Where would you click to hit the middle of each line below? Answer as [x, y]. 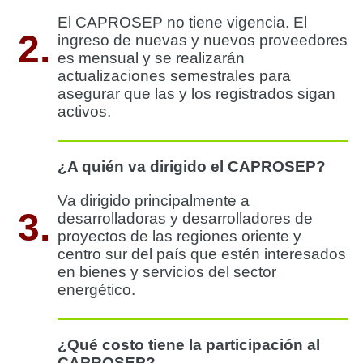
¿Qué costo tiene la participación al [189, 344]
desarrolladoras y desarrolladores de [185, 218]
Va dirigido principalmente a [154, 200]
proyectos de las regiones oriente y [179, 236]
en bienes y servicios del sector [167, 271]
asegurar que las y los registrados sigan [196, 93]
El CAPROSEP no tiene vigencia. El [182, 22]
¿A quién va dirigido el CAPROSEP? [192, 166]
